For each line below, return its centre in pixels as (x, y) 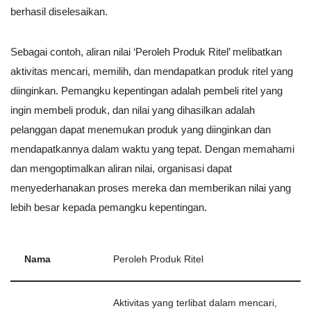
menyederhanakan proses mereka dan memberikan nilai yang (151, 188)
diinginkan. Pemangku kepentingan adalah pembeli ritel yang (146, 91)
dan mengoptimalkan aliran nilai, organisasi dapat (121, 169)
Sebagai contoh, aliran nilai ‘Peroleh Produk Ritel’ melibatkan (146, 52)
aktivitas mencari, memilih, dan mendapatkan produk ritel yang (152, 72)
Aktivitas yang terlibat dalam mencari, (195, 303)
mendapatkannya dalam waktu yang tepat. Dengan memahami (152, 149)
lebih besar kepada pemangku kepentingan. (109, 208)
